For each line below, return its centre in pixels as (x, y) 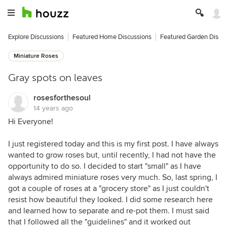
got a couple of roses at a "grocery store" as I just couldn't (109, 188)
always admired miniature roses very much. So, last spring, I (113, 177)
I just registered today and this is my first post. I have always (113, 144)
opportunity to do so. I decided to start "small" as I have (105, 166)
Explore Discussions (36, 37)
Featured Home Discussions (112, 37)
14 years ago (53, 108)
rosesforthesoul (62, 98)
